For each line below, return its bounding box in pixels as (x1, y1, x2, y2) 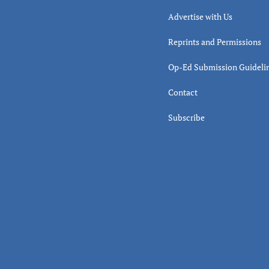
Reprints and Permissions (168, 35, 261, 47)
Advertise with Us (168, 10, 232, 22)
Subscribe (168, 111, 205, 123)
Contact (168, 86, 198, 98)
